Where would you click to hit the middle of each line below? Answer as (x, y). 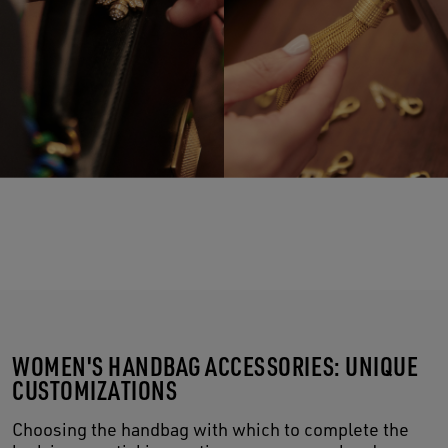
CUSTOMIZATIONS (97, 389)
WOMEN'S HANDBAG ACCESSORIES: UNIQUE (215, 365)
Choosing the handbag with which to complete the (210, 428)
